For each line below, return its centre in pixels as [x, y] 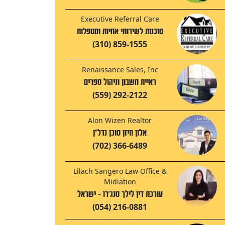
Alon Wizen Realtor [120, 121]
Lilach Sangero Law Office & [120, 171]
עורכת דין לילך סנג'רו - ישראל [120, 194]
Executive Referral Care [120, 19]
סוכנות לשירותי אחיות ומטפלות [120, 32]
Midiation [120, 182]
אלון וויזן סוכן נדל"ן [120, 133]
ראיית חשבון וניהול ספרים [120, 82]
